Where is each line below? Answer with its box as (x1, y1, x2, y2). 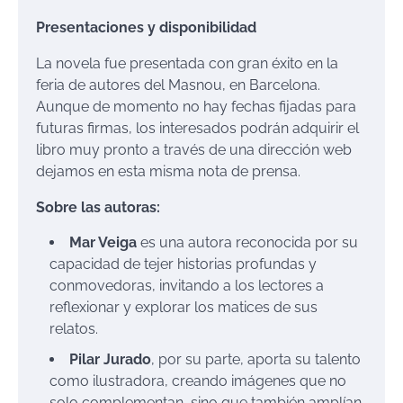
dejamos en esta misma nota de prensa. (36, 162, 300, 180)
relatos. (49, 319, 98, 337)
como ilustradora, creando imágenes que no (49, 372, 346, 390)
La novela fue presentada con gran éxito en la (36, 54, 338, 72)
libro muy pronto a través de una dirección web (36, 140, 352, 158)
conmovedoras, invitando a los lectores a (49, 276, 324, 294)
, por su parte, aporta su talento (151, 350, 361, 368)
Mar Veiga (69, 233, 137, 251)
